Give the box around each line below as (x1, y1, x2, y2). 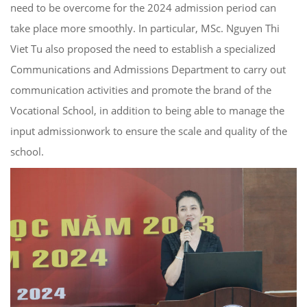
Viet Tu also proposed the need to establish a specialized (10, 42, 275, 56)
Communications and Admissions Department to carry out (10, 62, 286, 77)
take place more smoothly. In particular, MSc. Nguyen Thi (10, 21, 280, 36)
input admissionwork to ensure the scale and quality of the (10, 124, 287, 138)
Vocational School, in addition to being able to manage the (10, 103, 284, 118)
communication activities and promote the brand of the (10, 83, 271, 97)
